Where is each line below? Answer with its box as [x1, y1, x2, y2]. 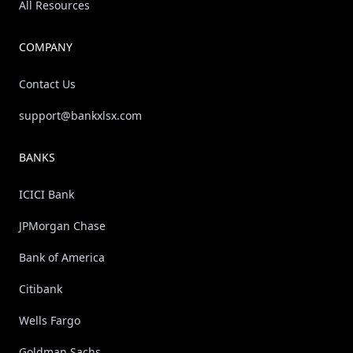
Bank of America [19, 250, 105, 265]
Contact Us [19, 76, 76, 91]
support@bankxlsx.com [19, 108, 142, 123]
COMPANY [19, 39, 72, 54]
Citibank [19, 281, 62, 296]
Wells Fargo [19, 313, 80, 328]
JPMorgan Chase [19, 218, 106, 233]
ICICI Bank [19, 187, 74, 202]
